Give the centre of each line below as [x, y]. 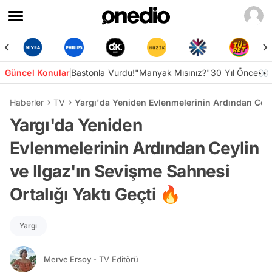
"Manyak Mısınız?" [173, 73]
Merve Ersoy [68, 259]
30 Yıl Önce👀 [240, 73]
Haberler [27, 102]
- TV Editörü [116, 259]
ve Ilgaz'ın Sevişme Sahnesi [120, 171]
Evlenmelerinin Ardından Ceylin [134, 148]
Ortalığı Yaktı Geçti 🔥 [95, 194]
